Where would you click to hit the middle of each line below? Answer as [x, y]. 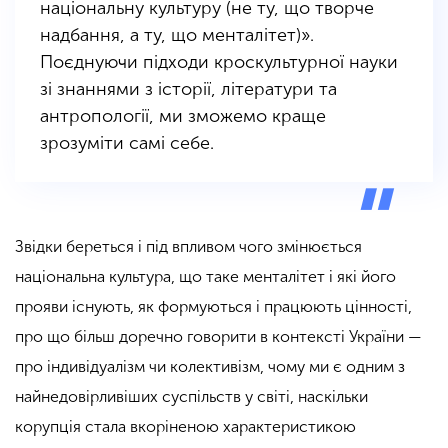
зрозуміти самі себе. [127, 143]
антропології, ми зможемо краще [183, 116]
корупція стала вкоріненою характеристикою [185, 427]
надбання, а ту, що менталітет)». [177, 35]
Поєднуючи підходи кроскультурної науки [219, 62]
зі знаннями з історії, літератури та [188, 89]
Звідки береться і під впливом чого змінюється [188, 247]
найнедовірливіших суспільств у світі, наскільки [191, 397]
